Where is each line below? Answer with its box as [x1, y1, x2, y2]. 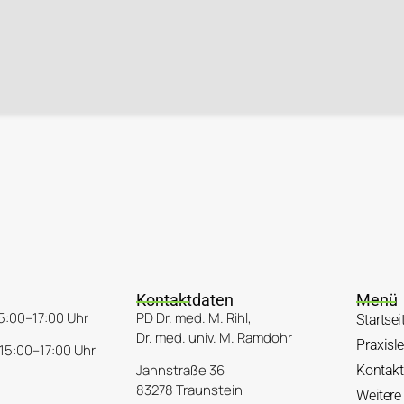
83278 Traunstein [136, 381, 243, 400]
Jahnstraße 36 [136, 361, 225, 381]
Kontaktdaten [136, 290, 234, 310]
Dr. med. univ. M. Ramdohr [136, 328, 293, 348]
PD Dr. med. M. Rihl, [136, 308, 252, 328]
